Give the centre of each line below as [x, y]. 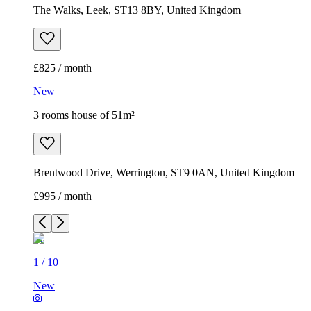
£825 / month [62, 68]
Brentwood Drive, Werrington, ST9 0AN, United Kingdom [164, 173]
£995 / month [62, 196]
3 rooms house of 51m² [84, 115]
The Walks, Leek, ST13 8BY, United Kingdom [137, 10]
